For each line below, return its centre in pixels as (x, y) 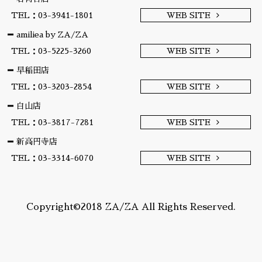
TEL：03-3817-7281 (52, 122)
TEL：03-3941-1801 (52, 15)
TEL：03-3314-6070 (52, 158)
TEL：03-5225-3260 (51, 51)
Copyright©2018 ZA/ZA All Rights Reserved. (131, 207)
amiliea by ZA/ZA (53, 34)
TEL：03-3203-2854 (51, 86)
